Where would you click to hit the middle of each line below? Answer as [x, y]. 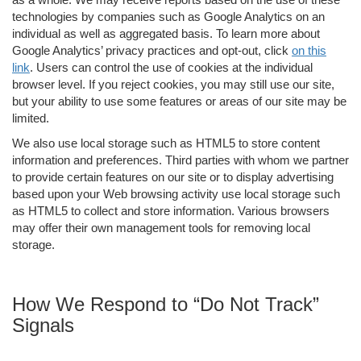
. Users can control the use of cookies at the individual [171, 67]
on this [309, 50]
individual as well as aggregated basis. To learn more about [166, 33]
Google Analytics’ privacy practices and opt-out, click [152, 50]
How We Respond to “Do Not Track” [166, 304]
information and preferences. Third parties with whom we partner [180, 160]
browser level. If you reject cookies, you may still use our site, [173, 84]
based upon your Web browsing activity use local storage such [176, 193]
